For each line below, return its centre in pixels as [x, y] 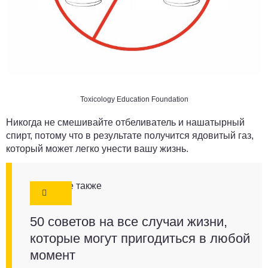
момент [53, 255]
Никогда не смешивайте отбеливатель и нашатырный [125, 123]
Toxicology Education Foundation [134, 100]
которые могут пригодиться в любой [140, 239]
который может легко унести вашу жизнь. [97, 149]
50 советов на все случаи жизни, [129, 222]
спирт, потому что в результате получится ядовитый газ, [130, 136]
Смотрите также [66, 186]
